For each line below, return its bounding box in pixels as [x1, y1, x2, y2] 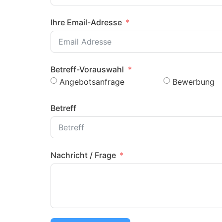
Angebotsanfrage [59, 76, 124, 87]
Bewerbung [172, 76, 215, 87]
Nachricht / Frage [51, 150, 116, 160]
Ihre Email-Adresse [51, 17, 122, 28]
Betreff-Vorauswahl [51, 64, 124, 74]
